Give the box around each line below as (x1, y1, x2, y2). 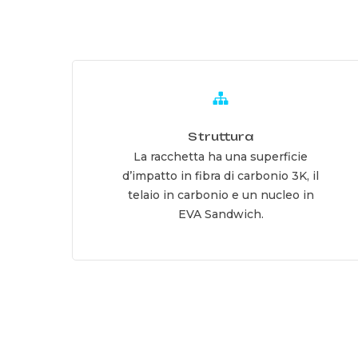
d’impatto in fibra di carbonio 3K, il (122, 168, 320, 183)
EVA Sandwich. (177, 206, 264, 221)
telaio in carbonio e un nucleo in (127, 187, 314, 202)
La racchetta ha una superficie (133, 149, 308, 164)
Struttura (188, 129, 254, 143)
